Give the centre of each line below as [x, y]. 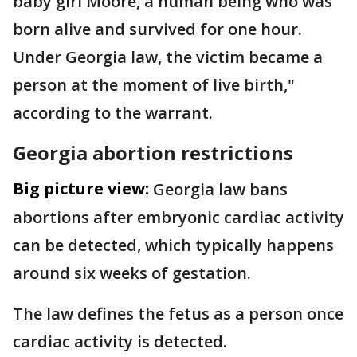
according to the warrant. [113, 113]
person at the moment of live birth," [154, 85]
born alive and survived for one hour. [157, 29]
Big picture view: [81, 188]
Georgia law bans [220, 189]
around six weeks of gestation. [132, 273]
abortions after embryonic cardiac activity [178, 217]
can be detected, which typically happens [173, 245]
